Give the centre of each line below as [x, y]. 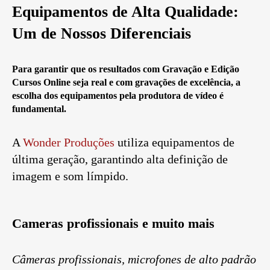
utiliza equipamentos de [174, 142]
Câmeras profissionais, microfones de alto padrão [134, 259]
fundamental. [39, 108]
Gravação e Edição [201, 69]
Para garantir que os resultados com [87, 69]
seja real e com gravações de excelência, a [157, 82]
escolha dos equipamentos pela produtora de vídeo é [118, 95]
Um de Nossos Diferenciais [102, 33]
